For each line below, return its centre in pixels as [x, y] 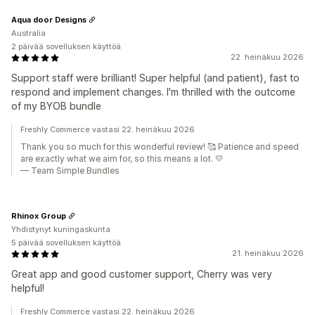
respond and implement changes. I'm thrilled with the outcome [153, 92]
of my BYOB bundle [56, 106]
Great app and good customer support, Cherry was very [142, 274]
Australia [28, 33]
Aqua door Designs [49, 19]
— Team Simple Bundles [70, 171]
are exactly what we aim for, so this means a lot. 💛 [122, 159]
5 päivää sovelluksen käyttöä [66, 243]
